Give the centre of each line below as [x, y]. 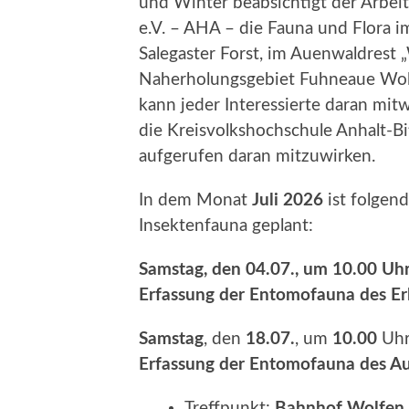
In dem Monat [195, 200]
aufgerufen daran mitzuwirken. [257, 156]
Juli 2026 [288, 200]
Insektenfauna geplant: [226, 225]
